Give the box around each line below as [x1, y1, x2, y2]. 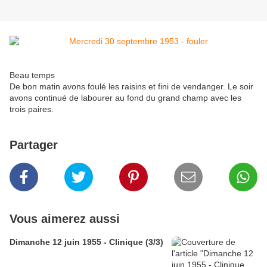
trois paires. [10, 104, 54, 114]
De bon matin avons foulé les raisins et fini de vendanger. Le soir [10, 82, 253, 92]
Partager [10, 138, 58, 152]
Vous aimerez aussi [10, 212, 120, 226]
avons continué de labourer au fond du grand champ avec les [10, 93, 241, 103]
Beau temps [10, 70, 55, 80]
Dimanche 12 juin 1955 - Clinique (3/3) [10, 237, 163, 247]
